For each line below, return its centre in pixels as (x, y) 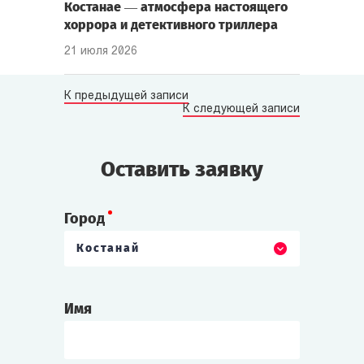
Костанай (108, 248)
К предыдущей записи (126, 96)
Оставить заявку (182, 169)
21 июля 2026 (101, 51)
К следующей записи (241, 109)
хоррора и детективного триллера (171, 24)
